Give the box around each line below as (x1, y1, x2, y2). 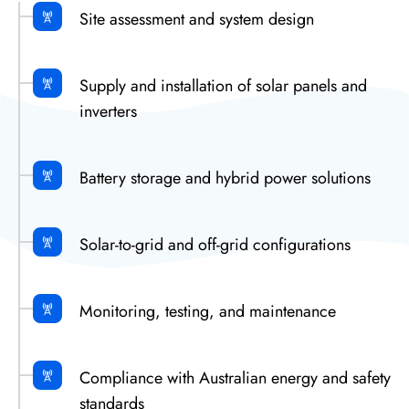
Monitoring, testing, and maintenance (79, 299, 336, 323)
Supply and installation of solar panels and (79, 74, 367, 98)
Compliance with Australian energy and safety (79, 366, 391, 390)
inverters (79, 100, 137, 123)
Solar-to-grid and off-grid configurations (79, 233, 351, 257)
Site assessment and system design (79, 7, 314, 31)
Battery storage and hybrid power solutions (79, 166, 371, 190)
